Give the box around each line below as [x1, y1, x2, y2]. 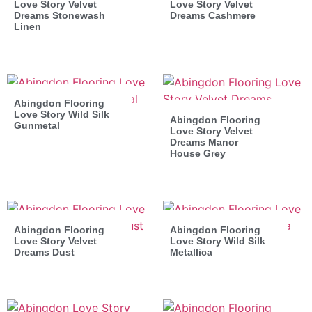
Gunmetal [14, 119, 60, 131]
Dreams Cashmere [170, 9, 256, 21]
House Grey [170, 147, 226, 159]
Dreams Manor [170, 136, 238, 148]
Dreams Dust [14, 246, 75, 258]
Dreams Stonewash [14, 9, 105, 21]
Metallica [170, 246, 212, 258]
